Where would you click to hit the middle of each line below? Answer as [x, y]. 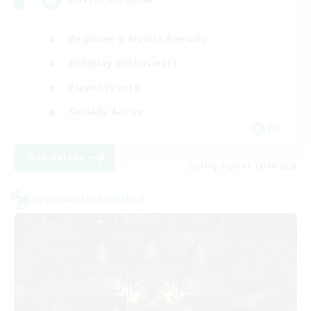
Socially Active [107, 112]
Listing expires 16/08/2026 [243, 166]
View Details [55, 157]
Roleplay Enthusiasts [123, 63]
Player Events [104, 87]
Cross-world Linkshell [89, 199]
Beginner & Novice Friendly [138, 39]
